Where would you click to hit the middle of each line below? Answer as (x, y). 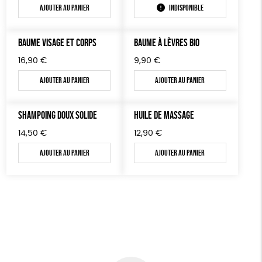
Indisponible (186, 8)
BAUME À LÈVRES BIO (167, 42)
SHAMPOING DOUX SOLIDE (58, 115)
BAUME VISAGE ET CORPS (58, 42)
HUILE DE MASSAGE (164, 115)
